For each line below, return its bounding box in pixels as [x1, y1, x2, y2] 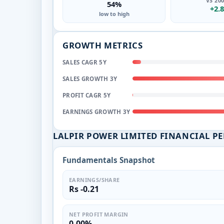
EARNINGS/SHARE [69, 175, 120, 183]
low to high [98, 9, 129, 17]
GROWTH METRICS [62, 39, 143, 51]
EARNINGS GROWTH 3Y [62, 107, 130, 115]
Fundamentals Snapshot [62, 154, 155, 165]
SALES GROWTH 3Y [62, 74, 117, 82]
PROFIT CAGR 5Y [62, 91, 111, 99]
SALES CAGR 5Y [62, 58, 106, 66]
